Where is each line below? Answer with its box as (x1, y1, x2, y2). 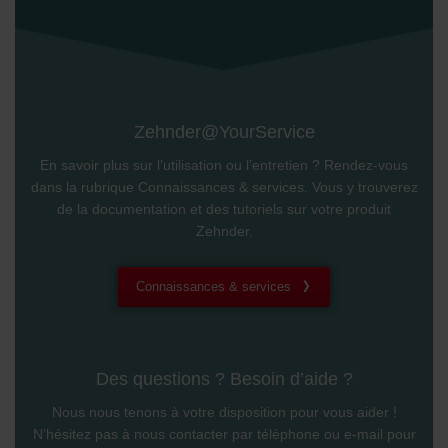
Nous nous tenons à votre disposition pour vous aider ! (51, 403, 397, 420)
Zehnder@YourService (133, 120, 315, 142)
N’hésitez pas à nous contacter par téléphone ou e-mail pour (32, 425, 416, 442)
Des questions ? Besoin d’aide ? (95, 367, 353, 389)
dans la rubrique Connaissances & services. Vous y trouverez (30, 178, 418, 195)
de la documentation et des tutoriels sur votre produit (57, 200, 391, 217)
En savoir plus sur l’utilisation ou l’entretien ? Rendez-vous (40, 156, 408, 173)
